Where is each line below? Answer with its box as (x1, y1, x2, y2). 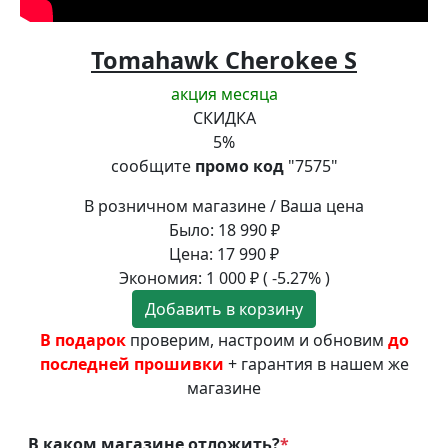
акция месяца (170, 82, 278, 105)
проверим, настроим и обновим (125, 328, 388, 351)
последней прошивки (39, 352, 224, 375)
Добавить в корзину (145, 297, 303, 320)
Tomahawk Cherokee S (91, 43, 357, 76)
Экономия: (118, 266, 202, 289)
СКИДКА (192, 106, 256, 129)
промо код (194, 154, 284, 177)
